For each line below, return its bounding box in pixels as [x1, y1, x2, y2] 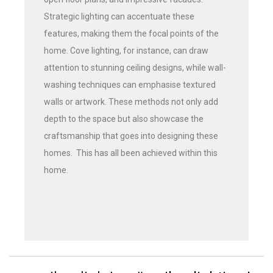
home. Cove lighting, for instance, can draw [44, 46, 208, 56]
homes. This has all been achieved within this [44, 148, 218, 158]
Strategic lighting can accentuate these [44, 12, 194, 22]
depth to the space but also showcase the [44, 114, 204, 124]
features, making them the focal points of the [44, 29, 219, 39]
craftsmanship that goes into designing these [44, 131, 218, 141]
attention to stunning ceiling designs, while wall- [44, 63, 226, 73]
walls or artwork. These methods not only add [44, 97, 218, 107]
